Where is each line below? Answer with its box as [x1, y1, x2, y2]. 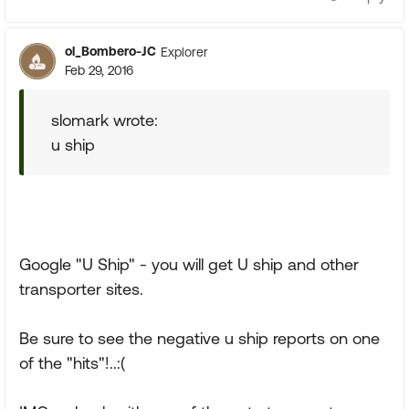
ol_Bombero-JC [65, 44, 156, 58]
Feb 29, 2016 [65, 63, 133, 78]
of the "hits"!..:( [19, 353, 125, 372]
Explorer [161, 44, 208, 59]
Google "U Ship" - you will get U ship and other [19, 255, 359, 274]
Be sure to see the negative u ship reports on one [19, 329, 380, 348]
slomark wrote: [51, 110, 158, 130]
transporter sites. [19, 279, 143, 299]
